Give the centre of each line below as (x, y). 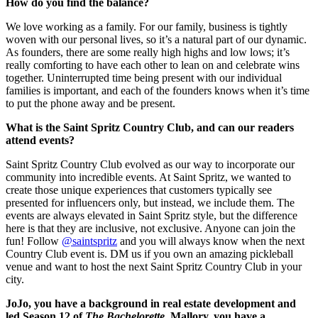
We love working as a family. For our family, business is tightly (147, 26)
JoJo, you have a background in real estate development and (151, 303)
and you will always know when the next (211, 241)
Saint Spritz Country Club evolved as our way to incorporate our (150, 164)
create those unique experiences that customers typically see (139, 190)
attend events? (42, 140)
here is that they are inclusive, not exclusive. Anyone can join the (150, 228)
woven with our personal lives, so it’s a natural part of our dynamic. (156, 39)
